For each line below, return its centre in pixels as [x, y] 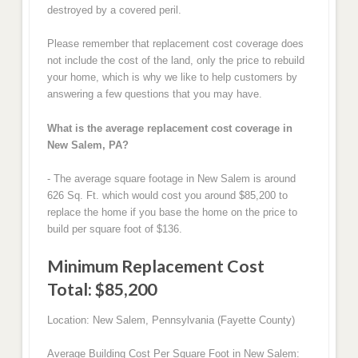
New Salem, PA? [88, 145]
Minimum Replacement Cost [155, 266]
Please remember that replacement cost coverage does [175, 44]
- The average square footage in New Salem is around [171, 179]
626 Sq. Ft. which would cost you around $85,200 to [167, 196]
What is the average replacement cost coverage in [169, 128]
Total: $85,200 [101, 289]
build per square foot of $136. [114, 229]
